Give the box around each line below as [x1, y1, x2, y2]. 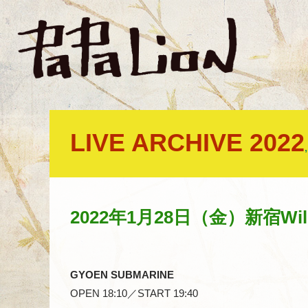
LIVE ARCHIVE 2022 [70, 128, 305, 157]
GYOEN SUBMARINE [70, 268, 174, 280]
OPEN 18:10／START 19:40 [70, 287, 198, 299]
